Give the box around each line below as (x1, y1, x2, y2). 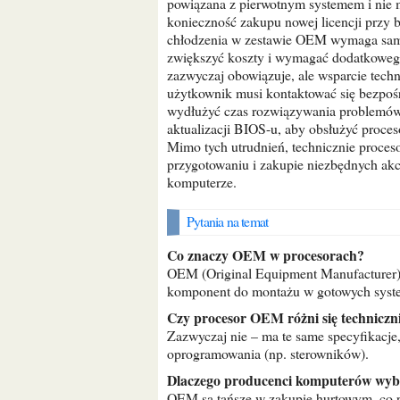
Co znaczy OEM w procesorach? (177, 245, 364, 265)
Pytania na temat (194, 212, 269, 230)
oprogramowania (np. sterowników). (167, 344, 369, 362)
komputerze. (167, 172, 237, 191)
